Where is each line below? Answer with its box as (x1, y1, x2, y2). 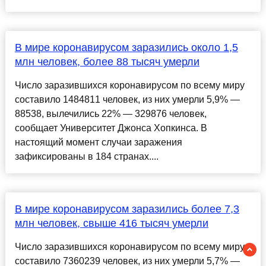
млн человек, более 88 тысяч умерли (14, 56, 199, 68)
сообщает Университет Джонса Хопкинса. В (14, 123, 207, 134)
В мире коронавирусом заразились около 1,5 (14, 42, 238, 54)
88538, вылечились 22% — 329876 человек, (14, 109, 207, 119)
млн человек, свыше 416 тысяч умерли (14, 217, 208, 230)
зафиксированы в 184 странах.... (14, 151, 159, 162)
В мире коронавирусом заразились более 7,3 (14, 203, 239, 216)
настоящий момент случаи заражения (14, 137, 182, 148)
